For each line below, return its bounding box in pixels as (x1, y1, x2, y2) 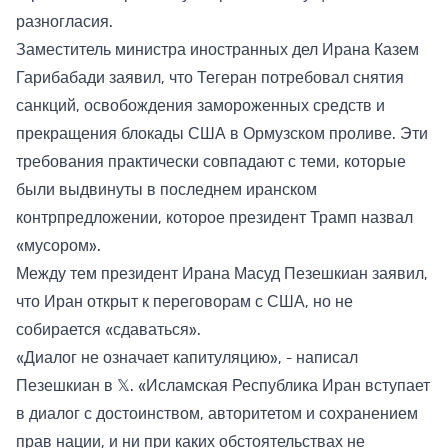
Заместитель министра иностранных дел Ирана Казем (16, 39, 419, 60)
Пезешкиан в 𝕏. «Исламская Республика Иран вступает (16, 375, 430, 396)
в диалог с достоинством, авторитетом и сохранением (16, 403, 418, 424)
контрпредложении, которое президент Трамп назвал (16, 207, 413, 228)
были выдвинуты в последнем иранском (16, 179, 317, 200)
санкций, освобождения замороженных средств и (16, 95, 385, 116)
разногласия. (16, 11, 113, 32)
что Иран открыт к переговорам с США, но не (16, 291, 353, 312)
